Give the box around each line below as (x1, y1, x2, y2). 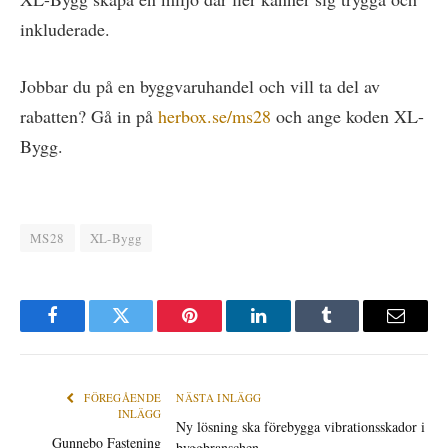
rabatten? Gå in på (20, 104, 158, 129)
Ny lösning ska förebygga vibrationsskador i (176, 417, 426, 437)
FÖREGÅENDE (80, 390, 162, 406)
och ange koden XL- (271, 104, 424, 129)
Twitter (119, 321, 172, 340)
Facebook (50, 321, 121, 340)
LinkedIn (256, 321, 323, 340)
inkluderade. (20, 16, 110, 41)
